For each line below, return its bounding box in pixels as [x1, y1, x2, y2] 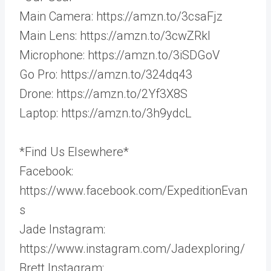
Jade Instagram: [19, 222, 105, 237]
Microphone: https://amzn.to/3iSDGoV [19, 48, 220, 62]
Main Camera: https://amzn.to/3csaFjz [19, 9, 223, 24]
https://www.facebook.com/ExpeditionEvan [19, 183, 247, 198]
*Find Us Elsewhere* [19, 145, 129, 159]
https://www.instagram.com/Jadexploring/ [19, 241, 245, 256]
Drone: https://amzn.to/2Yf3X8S [19, 87, 188, 101]
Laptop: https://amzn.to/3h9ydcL [19, 106, 192, 120]
